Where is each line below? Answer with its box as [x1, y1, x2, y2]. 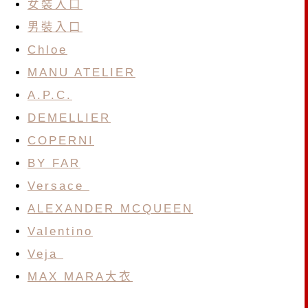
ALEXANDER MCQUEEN [27, 201, 193, 214]
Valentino [27, 224, 93, 237]
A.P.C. [27, 88, 72, 101]
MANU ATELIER [27, 65, 135, 78]
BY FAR [27, 156, 80, 169]
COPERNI [27, 133, 94, 146]
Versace [27, 179, 89, 192]
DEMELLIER [27, 111, 111, 124]
